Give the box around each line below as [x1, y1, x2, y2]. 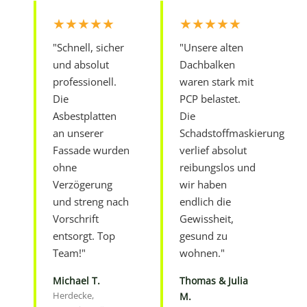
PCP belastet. [180, 91, 241, 106]
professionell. [53, 74, 117, 88]
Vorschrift [53, 211, 99, 225]
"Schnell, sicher [53, 40, 125, 54]
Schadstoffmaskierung [180, 125, 284, 140]
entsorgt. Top [53, 228, 116, 243]
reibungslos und [180, 160, 256, 174]
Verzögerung [53, 177, 113, 191]
